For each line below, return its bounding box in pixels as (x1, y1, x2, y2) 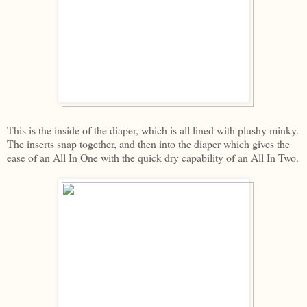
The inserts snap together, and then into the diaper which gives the (7, 136, 290, 151)
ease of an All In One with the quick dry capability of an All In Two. (7, 149, 299, 164)
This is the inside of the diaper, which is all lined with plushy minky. (7, 122, 299, 137)
